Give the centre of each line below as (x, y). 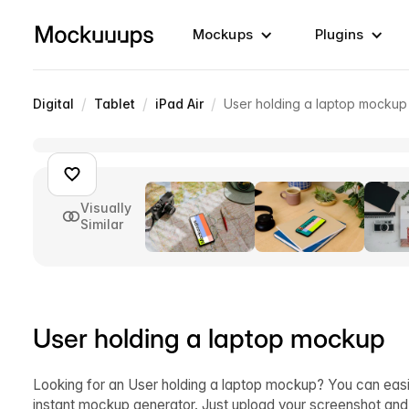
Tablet (115, 104)
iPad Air (179, 104)
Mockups (223, 34)
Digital (53, 104)
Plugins (339, 34)
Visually (106, 208)
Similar (102, 225)
